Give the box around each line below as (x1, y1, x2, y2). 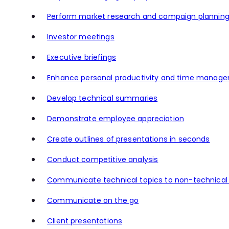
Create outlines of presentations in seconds (47, 134, 210, 145)
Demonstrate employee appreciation (47, 113, 185, 124)
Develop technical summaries (47, 93, 158, 104)
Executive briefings (47, 52, 116, 63)
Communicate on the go (47, 195, 139, 206)
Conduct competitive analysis (47, 154, 158, 165)
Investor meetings (47, 32, 114, 42)
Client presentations (47, 216, 123, 226)
